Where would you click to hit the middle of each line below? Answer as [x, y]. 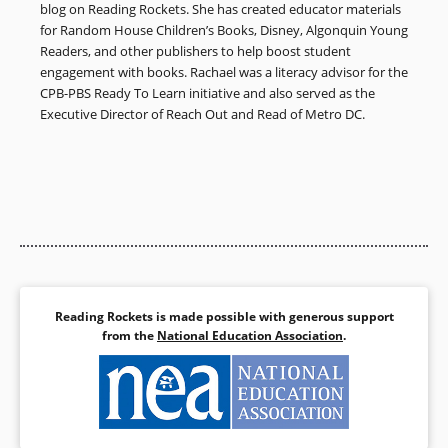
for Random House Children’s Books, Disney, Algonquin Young [224, 29]
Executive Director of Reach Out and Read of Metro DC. [204, 113]
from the [129, 335]
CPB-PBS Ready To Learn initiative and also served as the [207, 92]
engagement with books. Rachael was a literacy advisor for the [224, 71]
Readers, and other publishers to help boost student [195, 50]
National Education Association [250, 335]
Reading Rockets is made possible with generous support [224, 316]
